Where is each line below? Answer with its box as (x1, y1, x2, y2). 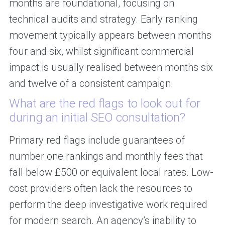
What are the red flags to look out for (9, 96, 200, 111)
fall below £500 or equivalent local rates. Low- (9, 166, 213, 179)
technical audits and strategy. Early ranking (9, 13, 198, 26)
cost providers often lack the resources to (9, 182, 192, 195)
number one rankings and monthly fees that (9, 150, 203, 163)
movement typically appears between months (9, 29, 211, 42)
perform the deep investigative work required (9, 198, 207, 211)
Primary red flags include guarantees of (9, 134, 185, 147)
